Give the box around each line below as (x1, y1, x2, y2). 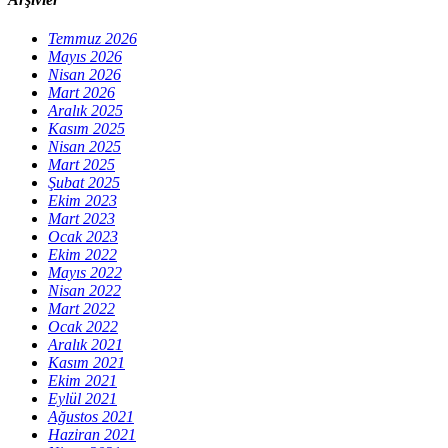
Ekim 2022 (48, 246, 117, 264)
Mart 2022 (48, 300, 115, 318)
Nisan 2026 (48, 66, 121, 84)
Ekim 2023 (48, 192, 117, 210)
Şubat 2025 (48, 174, 120, 192)
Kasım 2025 (48, 120, 125, 138)
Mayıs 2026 (48, 48, 122, 66)
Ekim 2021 (48, 372, 117, 390)
